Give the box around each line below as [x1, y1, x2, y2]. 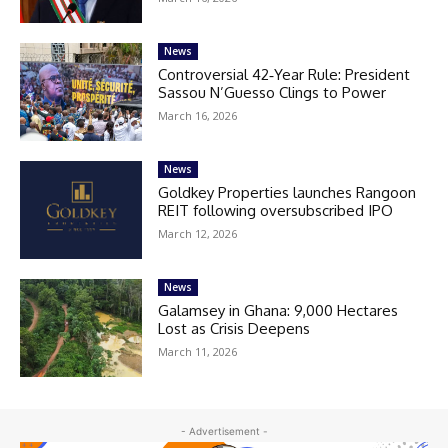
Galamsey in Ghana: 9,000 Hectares [158, 301, 399, 321]
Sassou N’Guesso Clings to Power [158, 83, 387, 103]
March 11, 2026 [158, 344, 238, 360]
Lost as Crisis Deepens [158, 319, 311, 339]
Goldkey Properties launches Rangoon [158, 183, 417, 203]
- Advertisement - [180, 424, 268, 437]
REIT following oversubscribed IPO [158, 201, 394, 221]
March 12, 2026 [158, 226, 238, 242]
